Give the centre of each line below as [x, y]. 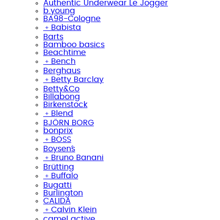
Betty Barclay [77, 79]
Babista [66, 27]
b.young [59, 11]
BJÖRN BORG [69, 123]
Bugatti [57, 185]
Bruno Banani [77, 157]
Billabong [62, 96]
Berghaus [62, 70]
